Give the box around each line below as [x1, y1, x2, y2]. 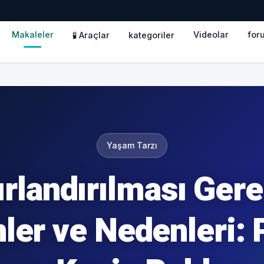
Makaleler [11, 29, 54, 39]
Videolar [193, 29, 229, 39]
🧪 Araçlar [72, 29, 110, 40]
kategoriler [128, 29, 174, 40]
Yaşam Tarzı [107, 140, 157, 150]
